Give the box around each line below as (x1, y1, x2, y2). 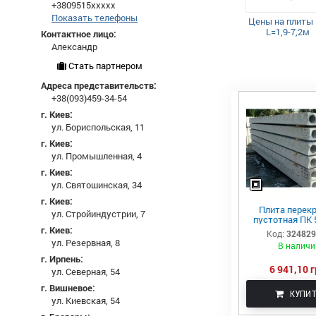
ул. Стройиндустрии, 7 (51, 207, 145, 220)
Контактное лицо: (41, 28, 116, 40)
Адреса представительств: (41, 79, 157, 92)
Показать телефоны (51, 11, 138, 24)
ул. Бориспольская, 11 (51, 121, 145, 133)
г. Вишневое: (41, 281, 95, 294)
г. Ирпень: (41, 253, 83, 265)
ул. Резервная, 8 (51, 236, 120, 249)
